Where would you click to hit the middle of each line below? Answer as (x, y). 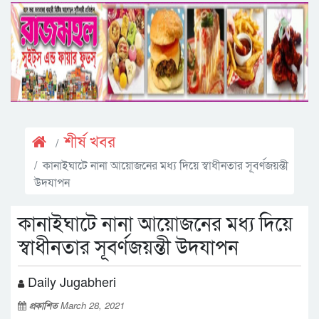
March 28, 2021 (93, 305)
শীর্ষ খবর (90, 143)
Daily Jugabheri (70, 281)
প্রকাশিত (45, 305)
